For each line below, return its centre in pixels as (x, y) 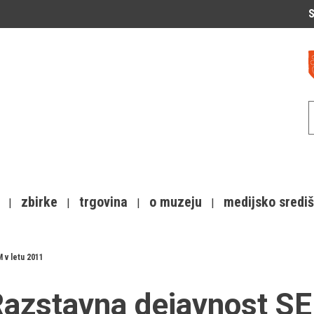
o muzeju (176, 202)
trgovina (103, 202)
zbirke (39, 202)
